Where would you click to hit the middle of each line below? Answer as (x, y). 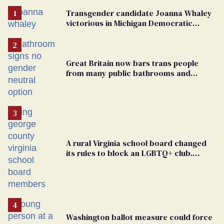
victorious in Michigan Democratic (129, 23)
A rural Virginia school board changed (136, 143)
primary (81, 33)
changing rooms (96, 83)
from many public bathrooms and (128, 73)
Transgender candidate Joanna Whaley (139, 13)
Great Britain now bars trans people (132, 63)
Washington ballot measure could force (139, 217)
